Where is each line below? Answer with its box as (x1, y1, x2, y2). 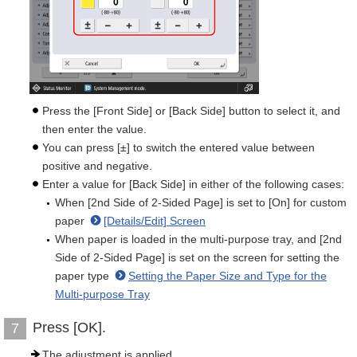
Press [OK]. (33, 320, 106, 335)
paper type (55, 269, 112, 282)
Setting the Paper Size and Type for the (128, 269, 327, 282)
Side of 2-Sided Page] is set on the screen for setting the (55, 251, 339, 264)
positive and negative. (42, 159, 152, 172)
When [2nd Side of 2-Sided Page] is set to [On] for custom (55, 196, 347, 209)
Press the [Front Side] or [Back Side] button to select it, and (42, 104, 340, 117)
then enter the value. (42, 123, 147, 135)
